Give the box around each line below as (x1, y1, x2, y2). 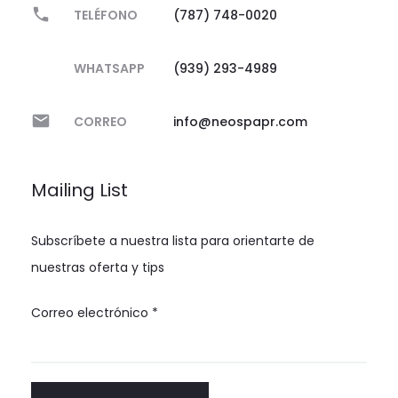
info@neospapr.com (173, 113, 307, 131)
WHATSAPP (74, 60, 145, 77)
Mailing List (31, 178, 128, 203)
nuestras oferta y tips (31, 259, 164, 276)
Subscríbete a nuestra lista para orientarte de (31, 232, 314, 250)
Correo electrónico (31, 304, 152, 322)
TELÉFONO (74, 6, 138, 24)
